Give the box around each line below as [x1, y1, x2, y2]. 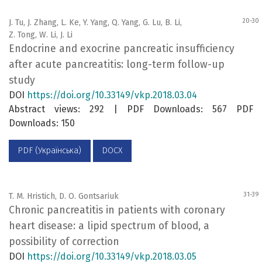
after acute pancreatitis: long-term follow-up [9, 58, 225, 71]
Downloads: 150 [9, 118, 75, 129]
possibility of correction [9, 235, 119, 248]
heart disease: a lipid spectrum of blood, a [9, 219, 209, 232]
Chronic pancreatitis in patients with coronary [9, 204, 225, 216]
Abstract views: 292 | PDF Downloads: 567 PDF [9, 104, 253, 115]
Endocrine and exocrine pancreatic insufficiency [9, 43, 235, 56]
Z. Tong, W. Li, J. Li [9, 30, 73, 40]
